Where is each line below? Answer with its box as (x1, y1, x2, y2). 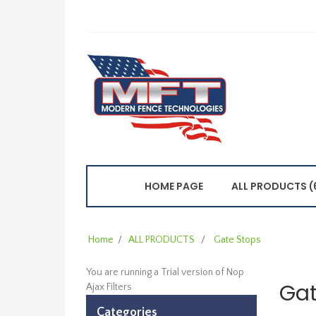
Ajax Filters (86, 281, 132, 293)
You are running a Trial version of (86, 267, 226, 278)
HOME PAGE (145, 179, 203, 193)
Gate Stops (214, 234, 261, 245)
